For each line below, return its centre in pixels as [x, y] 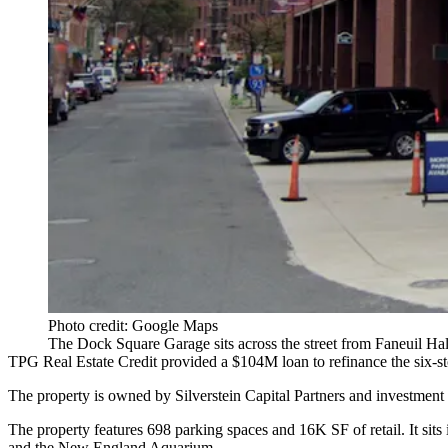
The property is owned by [91, 395]
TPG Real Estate [61, 361]
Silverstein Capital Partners [260, 395]
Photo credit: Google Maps [133, 325]
